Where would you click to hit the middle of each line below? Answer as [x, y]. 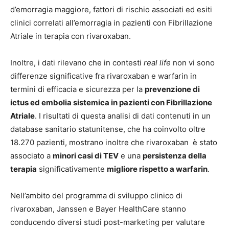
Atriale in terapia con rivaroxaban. [71, 36]
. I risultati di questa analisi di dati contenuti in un [123, 116]
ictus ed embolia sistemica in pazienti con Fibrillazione [111, 103]
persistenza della [175, 156]
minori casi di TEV [86, 156]
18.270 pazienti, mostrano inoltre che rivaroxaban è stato [114, 143]
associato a [31, 156]
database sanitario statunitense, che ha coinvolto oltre [108, 129]
